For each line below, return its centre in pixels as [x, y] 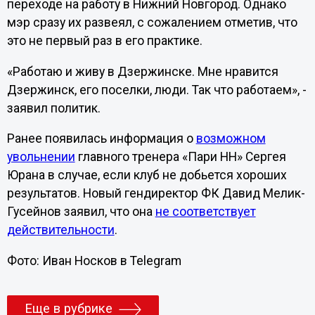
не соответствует [205, 212]
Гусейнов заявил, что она [81, 212]
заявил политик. [53, 108]
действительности [60, 230]
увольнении [41, 157]
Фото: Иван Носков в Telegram [95, 261]
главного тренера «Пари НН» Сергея [180, 157]
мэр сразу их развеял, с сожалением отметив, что [152, 23]
